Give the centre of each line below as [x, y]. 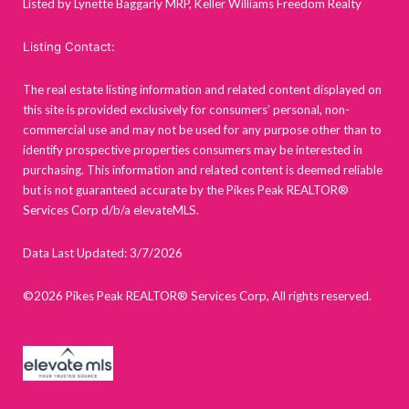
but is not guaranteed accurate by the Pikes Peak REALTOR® [186, 190]
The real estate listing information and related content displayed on [202, 90]
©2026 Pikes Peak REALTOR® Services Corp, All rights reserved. [201, 296]
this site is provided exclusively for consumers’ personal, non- [186, 110]
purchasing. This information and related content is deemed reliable [203, 170]
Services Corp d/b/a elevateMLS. [111, 210]
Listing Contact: [69, 47]
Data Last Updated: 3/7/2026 [103, 253]
